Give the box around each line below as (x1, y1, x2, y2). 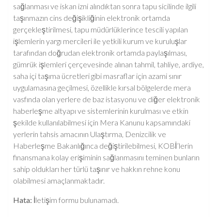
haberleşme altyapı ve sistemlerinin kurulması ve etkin (13, 106, 188, 115)
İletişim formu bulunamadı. (32, 195, 119, 204)
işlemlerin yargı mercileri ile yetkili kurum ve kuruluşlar (13, 36, 187, 46)
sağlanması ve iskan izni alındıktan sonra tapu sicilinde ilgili (13, 1, 196, 11)
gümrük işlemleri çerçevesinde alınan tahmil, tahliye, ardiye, (13, 60, 204, 69)
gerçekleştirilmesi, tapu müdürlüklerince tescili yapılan (13, 25, 188, 34)
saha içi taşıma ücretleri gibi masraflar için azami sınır (13, 71, 182, 80)
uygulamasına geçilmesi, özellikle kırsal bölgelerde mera (13, 83, 191, 92)
